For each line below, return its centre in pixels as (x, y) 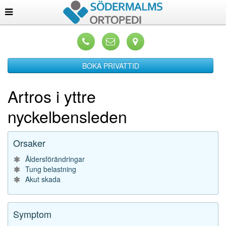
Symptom (32, 214)
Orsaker (29, 143)
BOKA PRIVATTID (110, 66)
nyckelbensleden (67, 116)
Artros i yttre (52, 96)
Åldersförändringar (55, 159)
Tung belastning (51, 169)
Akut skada (43, 179)
